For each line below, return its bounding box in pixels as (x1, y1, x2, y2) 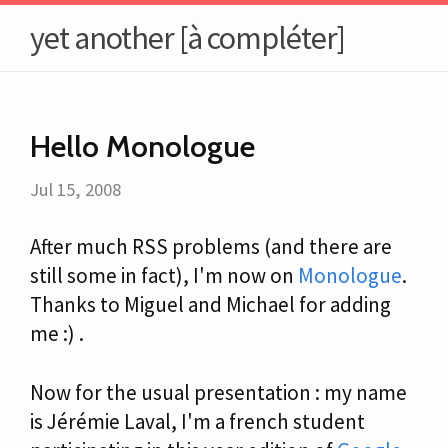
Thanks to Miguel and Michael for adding (30, 291, 391, 318)
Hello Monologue (30, 128, 255, 165)
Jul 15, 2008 (30, 178, 121, 201)
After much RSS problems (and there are (30, 233, 392, 260)
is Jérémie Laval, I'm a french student (30, 408, 365, 435)
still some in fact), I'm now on (30, 262, 298, 289)
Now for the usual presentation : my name (30, 379, 407, 406)
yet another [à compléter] (30, 18, 345, 58)
